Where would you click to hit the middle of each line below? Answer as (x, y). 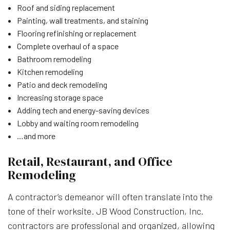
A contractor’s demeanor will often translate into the (110, 196)
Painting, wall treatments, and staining (82, 20)
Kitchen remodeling (50, 71)
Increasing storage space (60, 97)
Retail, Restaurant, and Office (90, 161)
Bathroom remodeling (54, 59)
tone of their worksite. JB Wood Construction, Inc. (106, 211)
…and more (36, 136)
